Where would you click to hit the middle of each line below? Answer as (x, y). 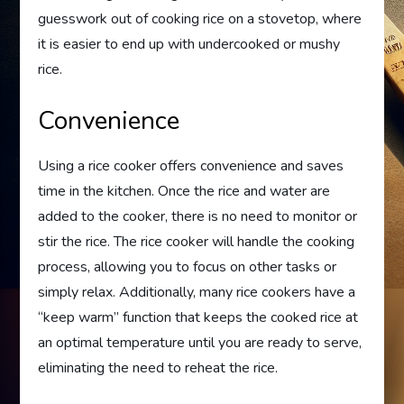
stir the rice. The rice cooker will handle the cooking (197, 242)
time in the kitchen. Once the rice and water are (184, 191)
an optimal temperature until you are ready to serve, (200, 343)
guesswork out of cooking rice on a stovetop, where (200, 19)
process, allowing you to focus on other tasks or (188, 267)
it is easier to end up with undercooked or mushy (189, 44)
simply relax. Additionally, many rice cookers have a (197, 292)
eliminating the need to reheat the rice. (158, 368)
